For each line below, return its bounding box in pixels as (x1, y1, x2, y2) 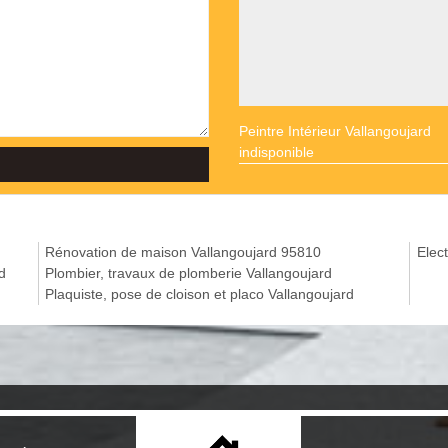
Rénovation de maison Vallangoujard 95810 (45, 244, 322, 260)
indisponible (239, 144, 314, 160)
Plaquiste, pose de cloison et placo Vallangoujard (45, 286, 355, 302)
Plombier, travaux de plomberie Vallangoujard (45, 265, 333, 281)
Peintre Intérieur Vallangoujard (239, 123, 431, 139)
